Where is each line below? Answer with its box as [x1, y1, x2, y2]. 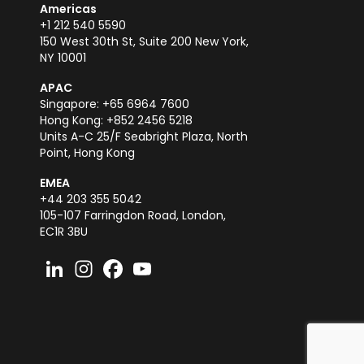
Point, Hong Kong [39, 145, 135, 161]
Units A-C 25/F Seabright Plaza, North [39, 128, 248, 145]
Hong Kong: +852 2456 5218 [39, 112, 193, 128]
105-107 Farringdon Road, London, [39, 207, 226, 223]
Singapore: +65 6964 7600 [39, 96, 189, 112]
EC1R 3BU [39, 223, 88, 240]
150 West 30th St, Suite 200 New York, [39, 33, 249, 50]
